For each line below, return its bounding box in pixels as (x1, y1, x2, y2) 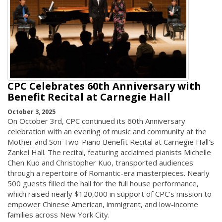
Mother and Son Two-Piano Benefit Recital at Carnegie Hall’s (7, 137, 214, 147)
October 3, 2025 (7, 108, 55, 116)
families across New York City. (7, 210, 110, 220)
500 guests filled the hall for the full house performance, (7, 178, 199, 189)
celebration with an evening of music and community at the (7, 126, 207, 137)
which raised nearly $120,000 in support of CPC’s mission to (7, 189, 212, 199)
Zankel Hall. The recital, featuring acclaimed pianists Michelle (7, 147, 211, 158)
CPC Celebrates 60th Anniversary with (7, 79, 201, 93)
